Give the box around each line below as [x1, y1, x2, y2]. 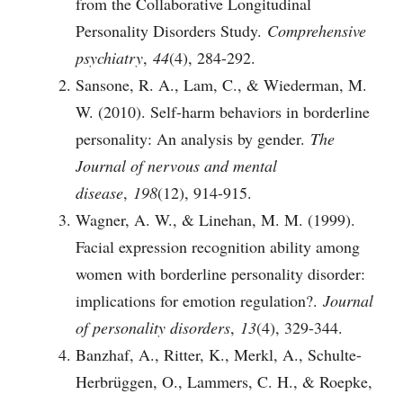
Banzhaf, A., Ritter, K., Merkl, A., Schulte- [76, 343, 362, 365]
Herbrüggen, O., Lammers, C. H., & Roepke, [76, 370, 372, 392]
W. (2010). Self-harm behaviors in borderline [76, 100, 370, 122]
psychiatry [76, 46, 143, 68]
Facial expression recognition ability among [76, 235, 360, 257]
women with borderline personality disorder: [76, 262, 365, 284]
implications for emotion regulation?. [76, 289, 323, 311]
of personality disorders [76, 316, 230, 338]
